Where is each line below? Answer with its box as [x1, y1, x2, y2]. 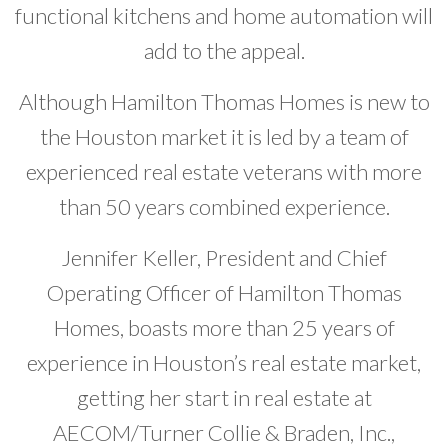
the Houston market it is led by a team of [39, 123, 409, 151]
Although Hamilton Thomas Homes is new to [18, 88, 430, 116]
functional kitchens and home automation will [15, 2, 433, 30]
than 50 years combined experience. [58, 193, 390, 221]
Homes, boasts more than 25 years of [53, 314, 395, 342]
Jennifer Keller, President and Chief [61, 244, 387, 272]
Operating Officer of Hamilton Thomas [46, 279, 402, 307]
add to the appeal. [143, 37, 305, 65]
